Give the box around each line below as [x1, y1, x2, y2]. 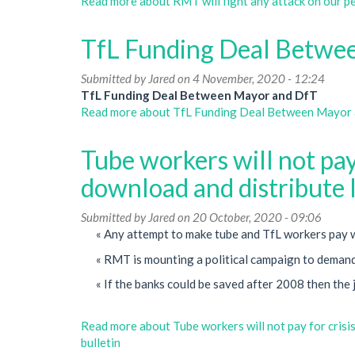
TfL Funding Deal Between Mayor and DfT [81, 88, 318, 102]
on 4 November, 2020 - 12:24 [175, 71, 325, 86]
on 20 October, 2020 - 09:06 [175, 210, 322, 224]
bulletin [81, 334, 120, 349]
